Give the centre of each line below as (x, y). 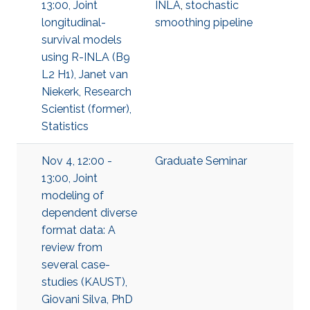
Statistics (65, 126)
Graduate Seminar (201, 161)
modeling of (73, 195)
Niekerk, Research (86, 92)
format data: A (79, 230)
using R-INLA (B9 (86, 57)
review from (72, 247)
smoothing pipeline (204, 22)
